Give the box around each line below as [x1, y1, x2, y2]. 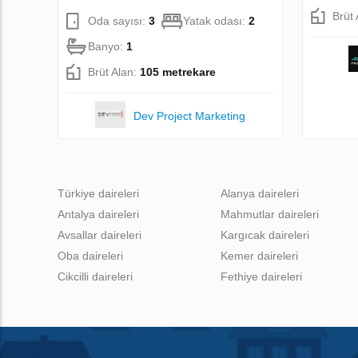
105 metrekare [140, 65, 216, 78]
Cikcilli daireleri [58, 269, 133, 283]
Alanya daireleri [221, 186, 299, 200]
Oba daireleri [58, 249, 123, 262]
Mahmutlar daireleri [221, 207, 319, 221]
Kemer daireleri [221, 249, 298, 262]
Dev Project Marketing [133, 109, 246, 122]
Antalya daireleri [58, 207, 139, 221]
